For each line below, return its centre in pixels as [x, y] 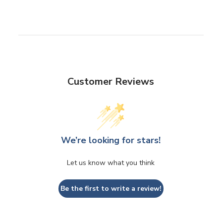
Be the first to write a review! [111, 189]
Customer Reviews [111, 82]
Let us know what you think [111, 163]
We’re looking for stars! [111, 140]
